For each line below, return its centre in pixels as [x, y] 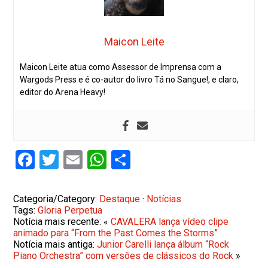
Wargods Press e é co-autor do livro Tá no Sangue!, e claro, [130, 79]
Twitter [88, 159]
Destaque [120, 199]
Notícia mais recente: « [62, 221]
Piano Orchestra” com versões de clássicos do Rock [124, 255]
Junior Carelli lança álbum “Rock [163, 244]
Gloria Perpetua [70, 210]
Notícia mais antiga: [55, 244]
